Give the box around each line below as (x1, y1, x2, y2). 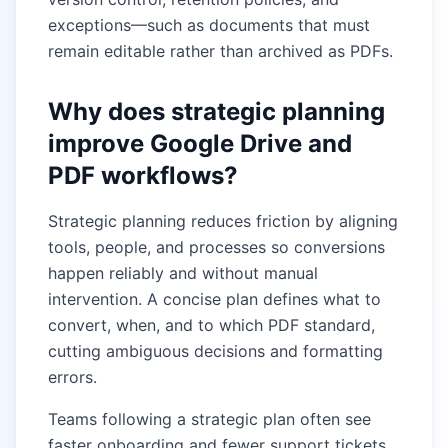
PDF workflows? (48, 161, 238, 190)
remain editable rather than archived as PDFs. (48, 41, 393, 61)
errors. (48, 367, 97, 387)
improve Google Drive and (48, 129, 352, 158)
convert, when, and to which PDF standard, (48, 315, 375, 335)
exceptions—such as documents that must (48, 15, 370, 35)
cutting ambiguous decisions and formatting (48, 341, 383, 361)
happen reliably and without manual (48, 263, 318, 283)
